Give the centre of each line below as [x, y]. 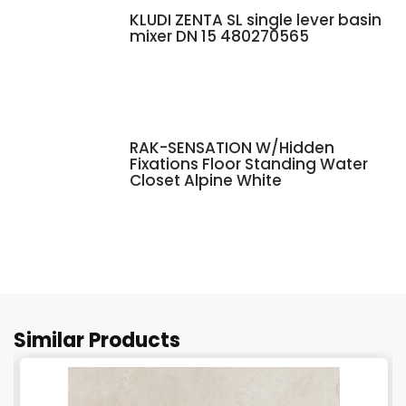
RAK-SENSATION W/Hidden [232, 147]
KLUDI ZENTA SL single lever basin [255, 20]
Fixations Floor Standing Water [248, 164]
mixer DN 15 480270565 [219, 37]
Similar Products [97, 341]
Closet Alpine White [205, 180]
